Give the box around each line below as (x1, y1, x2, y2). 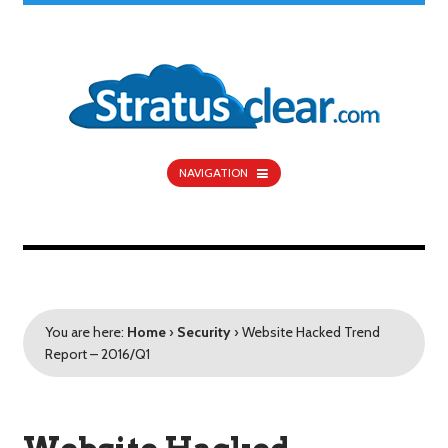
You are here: (45, 323, 125, 342)
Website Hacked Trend (242, 323, 381, 342)
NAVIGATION (178, 165, 248, 181)
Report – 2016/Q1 (45, 345, 151, 364)
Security (177, 323, 232, 342)
